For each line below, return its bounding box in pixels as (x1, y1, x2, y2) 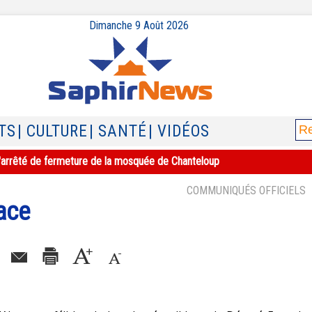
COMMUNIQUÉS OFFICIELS (187, 184, 306, 197)
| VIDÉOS (148, 122, 210, 141)
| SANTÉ (89, 122, 147, 141)
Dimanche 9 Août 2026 (88, 19, 189, 32)
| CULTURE (17, 122, 88, 141)
